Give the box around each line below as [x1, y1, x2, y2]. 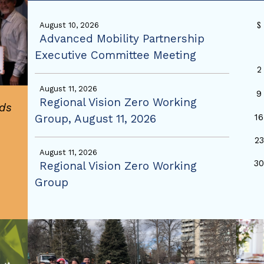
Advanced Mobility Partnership [39, 32, 204, 45]
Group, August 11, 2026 [34, 112, 156, 126]
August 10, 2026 [39, 21, 99, 29]
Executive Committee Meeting [34, 48, 196, 62]
